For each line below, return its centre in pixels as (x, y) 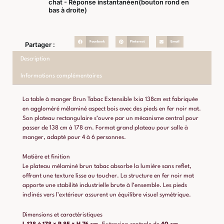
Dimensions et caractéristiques (62, 215)
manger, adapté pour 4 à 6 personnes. (74, 137)
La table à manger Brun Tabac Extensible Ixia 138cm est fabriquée (110, 99)
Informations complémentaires (61, 76)
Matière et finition (46, 157)
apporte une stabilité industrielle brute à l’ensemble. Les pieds (105, 186)
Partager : (40, 44)
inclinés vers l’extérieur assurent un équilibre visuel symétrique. (107, 195)
